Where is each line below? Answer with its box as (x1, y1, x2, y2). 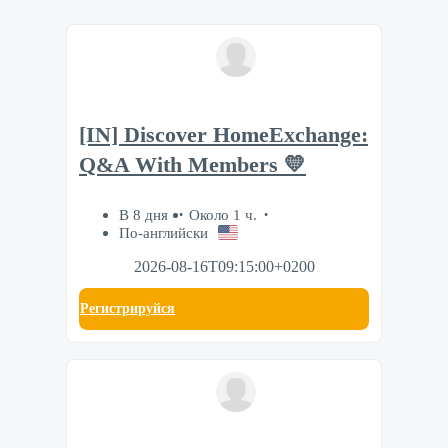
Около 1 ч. (189, 206, 257, 224)
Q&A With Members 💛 (79, 152, 306, 177)
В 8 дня (119, 206, 172, 224)
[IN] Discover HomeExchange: (79, 122, 368, 147)
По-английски (119, 224, 208, 242)
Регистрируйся (80, 301, 175, 317)
